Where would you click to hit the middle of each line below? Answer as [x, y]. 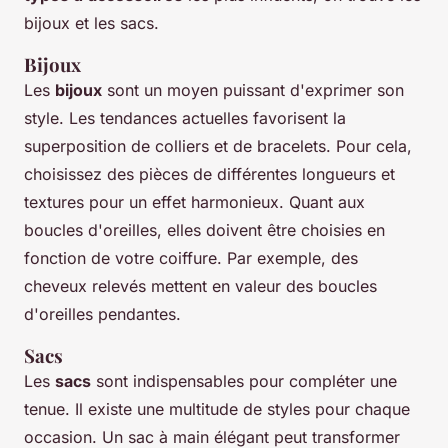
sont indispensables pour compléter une [244, 381]
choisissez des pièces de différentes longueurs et [209, 174]
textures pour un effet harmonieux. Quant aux [194, 202]
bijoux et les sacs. [91, 23]
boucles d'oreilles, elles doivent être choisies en [204, 230]
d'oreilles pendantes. [102, 314]
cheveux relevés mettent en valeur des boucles [200, 286]
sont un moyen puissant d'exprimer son [253, 90]
